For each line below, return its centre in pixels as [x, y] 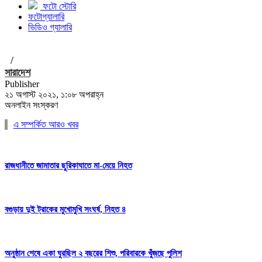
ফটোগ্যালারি [46, 17]
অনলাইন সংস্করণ [31, 105]
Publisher [22, 84]
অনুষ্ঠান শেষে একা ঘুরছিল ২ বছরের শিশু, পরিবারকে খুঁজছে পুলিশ [93, 253]
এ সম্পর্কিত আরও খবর [46, 124]
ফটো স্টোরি [59, 6]
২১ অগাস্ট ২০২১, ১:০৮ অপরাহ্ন [54, 94]
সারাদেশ [18, 73]
